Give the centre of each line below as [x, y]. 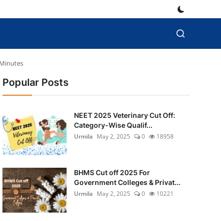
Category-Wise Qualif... [113, 125]
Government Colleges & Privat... [127, 182]
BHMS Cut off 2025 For [112, 172]
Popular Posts [35, 82]
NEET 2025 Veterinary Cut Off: [124, 115]
